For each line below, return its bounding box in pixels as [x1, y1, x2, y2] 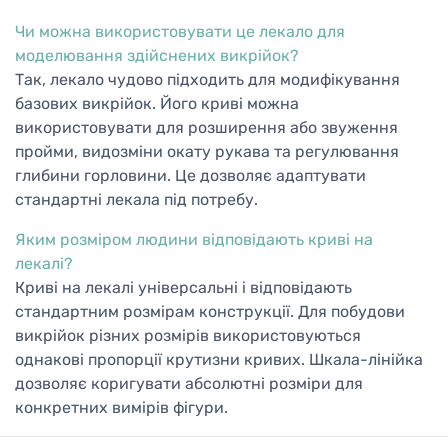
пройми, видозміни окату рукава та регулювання [15, 142, 399, 162]
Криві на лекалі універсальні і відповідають [15, 278, 352, 298]
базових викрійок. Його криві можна [15, 94, 299, 114]
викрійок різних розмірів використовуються [15, 326, 361, 346]
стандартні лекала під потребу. [15, 190, 258, 210]
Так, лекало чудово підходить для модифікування [15, 70, 400, 90]
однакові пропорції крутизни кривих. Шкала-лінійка [15, 350, 423, 370]
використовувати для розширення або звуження [15, 118, 398, 138]
